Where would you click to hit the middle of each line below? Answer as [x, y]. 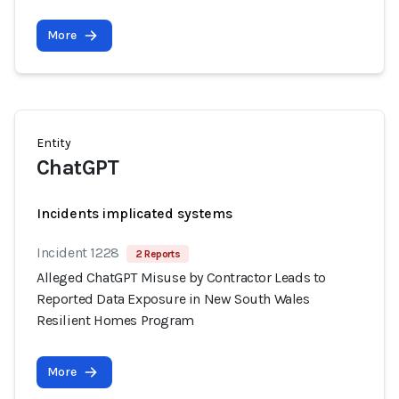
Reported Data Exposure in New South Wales [173, 299]
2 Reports [158, 254]
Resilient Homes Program [115, 320]
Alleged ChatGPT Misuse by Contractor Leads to [182, 277]
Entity [54, 143]
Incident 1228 [78, 252]
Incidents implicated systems [134, 213]
